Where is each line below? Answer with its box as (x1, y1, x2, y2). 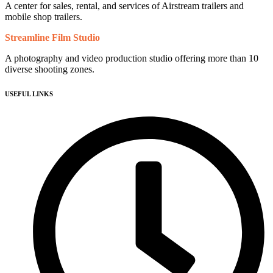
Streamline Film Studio (5, 32, 100, 43)
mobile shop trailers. (5, 12, 82, 23)
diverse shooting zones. (5, 64, 94, 75)
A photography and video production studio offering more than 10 (5, 53, 258, 64)
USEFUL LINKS (5, 90, 53, 98)
